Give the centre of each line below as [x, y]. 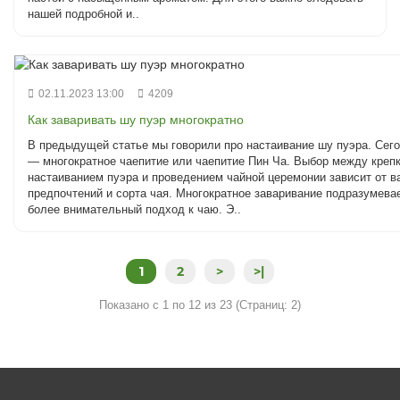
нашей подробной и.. [83, 14]
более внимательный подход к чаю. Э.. [134, 210]
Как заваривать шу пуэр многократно [136, 120]
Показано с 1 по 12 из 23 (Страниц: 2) [200, 305]
